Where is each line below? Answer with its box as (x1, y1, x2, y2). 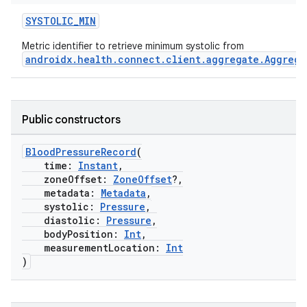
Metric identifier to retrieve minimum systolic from (22, 40, 244, 52)
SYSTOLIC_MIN (25, 14, 96, 27)
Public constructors (22, 113, 121, 127)
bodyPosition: (22, 228, 124, 241)
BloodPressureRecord (25, 145, 136, 158)
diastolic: (22, 214, 106, 227)
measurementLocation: (22, 241, 166, 254)
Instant (78, 159, 118, 172)
